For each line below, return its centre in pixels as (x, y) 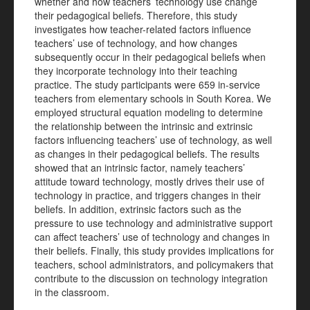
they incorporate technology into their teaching (136, 71)
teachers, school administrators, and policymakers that (154, 264)
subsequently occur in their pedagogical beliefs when (150, 57)
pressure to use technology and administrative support (154, 223)
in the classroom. (72, 292)
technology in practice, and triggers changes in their (148, 195)
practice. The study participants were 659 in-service (147, 84)
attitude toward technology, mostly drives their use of (149, 181)
